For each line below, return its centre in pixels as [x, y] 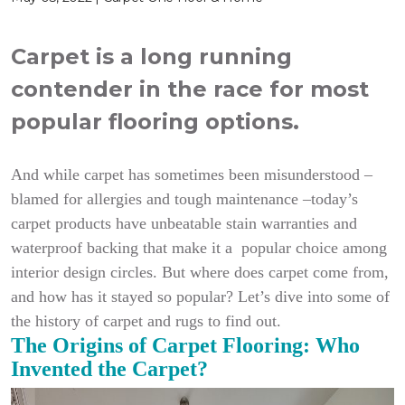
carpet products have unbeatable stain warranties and [184, 223]
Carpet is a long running [151, 57]
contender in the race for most [190, 89]
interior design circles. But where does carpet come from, [200, 272]
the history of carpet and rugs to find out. [146, 321]
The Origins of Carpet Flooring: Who [185, 345]
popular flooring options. [158, 122]
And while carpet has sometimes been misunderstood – [192, 174]
